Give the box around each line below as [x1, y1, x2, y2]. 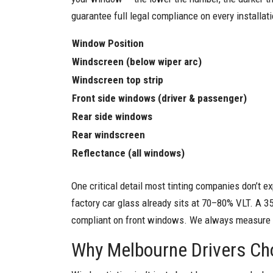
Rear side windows [72, 110, 152, 122]
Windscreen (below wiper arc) [72, 55, 202, 68]
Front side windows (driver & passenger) [72, 91, 247, 104]
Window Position [72, 37, 144, 49]
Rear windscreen [72, 128, 145, 141]
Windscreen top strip [72, 73, 163, 86]
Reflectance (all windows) [72, 146, 185, 159]
